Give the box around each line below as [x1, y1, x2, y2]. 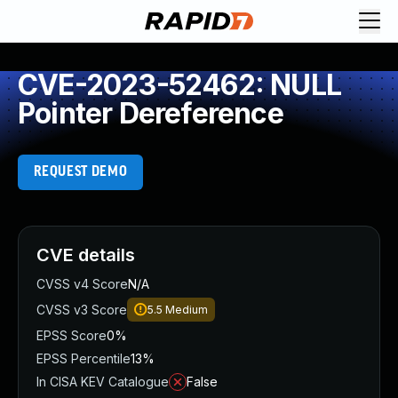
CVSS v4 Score [36, 276, 128, 291]
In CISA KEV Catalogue [36, 374, 169, 389]
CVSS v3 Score [36, 302, 127, 317]
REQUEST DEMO [33, 164, 128, 179]
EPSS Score [36, 328, 107, 343]
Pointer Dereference [18, 96, 283, 131]
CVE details [36, 244, 135, 266]
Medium [165, 303, 208, 316]
